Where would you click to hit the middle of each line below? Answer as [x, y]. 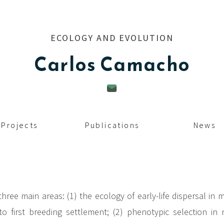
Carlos [65, 64]
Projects [19, 125]
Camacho [145, 64]
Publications [112, 125]
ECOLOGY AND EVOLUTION [112, 38]
